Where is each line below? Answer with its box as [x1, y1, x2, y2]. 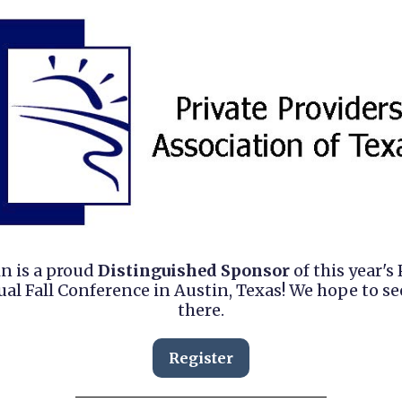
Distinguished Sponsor [93, 260, 290, 281]
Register [169, 349, 233, 367]
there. [178, 300, 224, 320]
